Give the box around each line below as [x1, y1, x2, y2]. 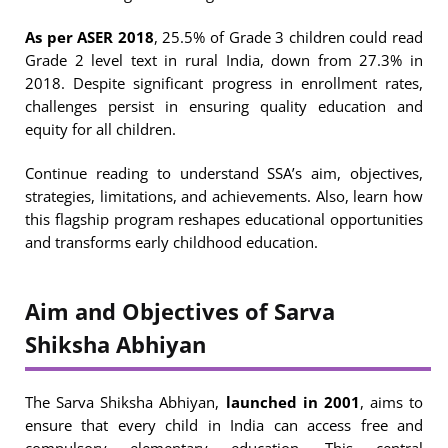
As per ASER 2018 [25, 26, 154, 47]
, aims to [359, 392, 423, 413]
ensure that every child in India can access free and [25, 415, 423, 436]
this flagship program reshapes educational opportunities [25, 209, 423, 230]
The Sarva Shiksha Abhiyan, [25, 392, 226, 413]
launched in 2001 [225, 392, 360, 413]
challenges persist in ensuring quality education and [25, 95, 423, 116]
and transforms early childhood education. [25, 232, 318, 253]
